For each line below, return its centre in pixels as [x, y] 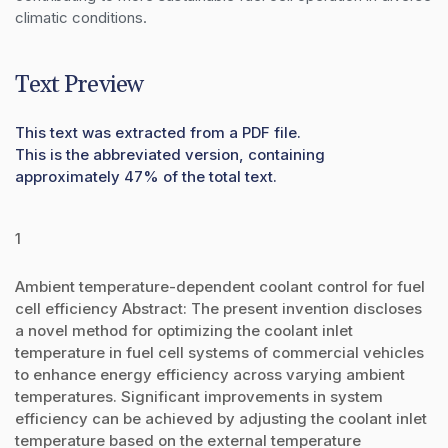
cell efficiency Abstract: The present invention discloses [218, 308]
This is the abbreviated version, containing [170, 154]
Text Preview [79, 84]
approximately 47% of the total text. [146, 176]
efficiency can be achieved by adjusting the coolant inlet [221, 418]
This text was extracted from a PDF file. [158, 132]
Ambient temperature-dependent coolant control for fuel [220, 286]
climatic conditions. [81, 17]
